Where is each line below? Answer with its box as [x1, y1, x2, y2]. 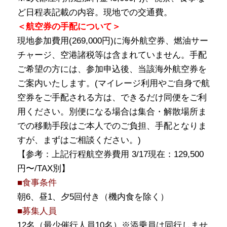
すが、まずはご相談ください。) [17, 135, 141, 145]
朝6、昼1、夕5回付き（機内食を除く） [17, 192, 169, 202]
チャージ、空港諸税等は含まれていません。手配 [17, 50, 207, 60]
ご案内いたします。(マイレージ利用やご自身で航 [17, 78, 210, 88]
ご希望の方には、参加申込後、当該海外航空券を [17, 64, 207, 74]
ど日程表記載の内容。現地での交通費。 [17, 7, 172, 17]
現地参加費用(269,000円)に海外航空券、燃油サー [17, 35, 208, 46]
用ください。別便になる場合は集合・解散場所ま [17, 106, 207, 117]
